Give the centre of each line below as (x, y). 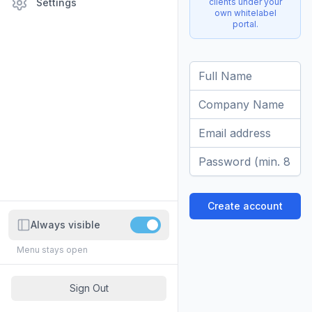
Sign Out (89, 288)
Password (215, 154)
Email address (225, 126)
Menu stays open (52, 250)
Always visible (65, 225)
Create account (245, 205)
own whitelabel (245, 13)
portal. (245, 24)
